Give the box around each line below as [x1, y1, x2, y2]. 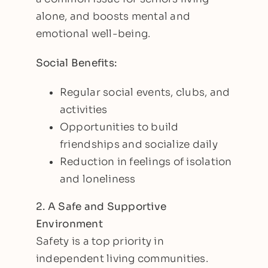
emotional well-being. [35, 27, 151, 40]
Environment [35, 217, 103, 230]
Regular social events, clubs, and [59, 86, 230, 99]
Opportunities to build [59, 120, 179, 133]
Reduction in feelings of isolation [59, 155, 232, 168]
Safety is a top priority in [35, 234, 164, 248]
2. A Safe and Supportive [35, 200, 167, 213]
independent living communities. [35, 252, 208, 265]
